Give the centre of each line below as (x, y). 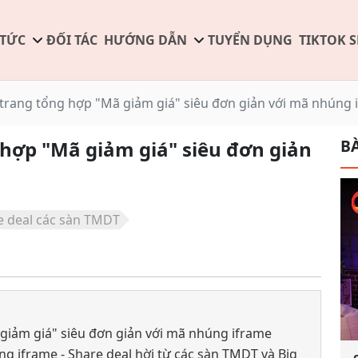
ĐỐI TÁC (72, 40)
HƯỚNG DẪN (145, 40)
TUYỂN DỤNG (250, 40)
